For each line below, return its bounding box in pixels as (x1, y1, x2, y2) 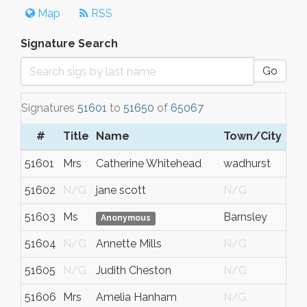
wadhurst (223, 157, 271, 170)
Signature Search (21, 37, 118, 50)
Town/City (223, 130, 282, 143)
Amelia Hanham (96, 291, 177, 304)
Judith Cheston (96, 264, 171, 277)
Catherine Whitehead (96, 157, 201, 170)
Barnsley (223, 210, 267, 223)
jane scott (96, 184, 146, 197)
